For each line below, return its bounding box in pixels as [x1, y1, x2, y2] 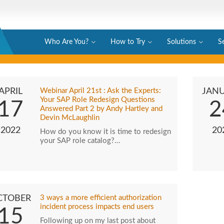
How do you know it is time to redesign [39, 128, 171, 135]
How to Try [110, 38, 145, 45]
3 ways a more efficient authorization [39, 194, 161, 201]
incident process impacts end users [39, 203, 154, 210]
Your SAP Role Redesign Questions [39, 96, 155, 103]
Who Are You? [44, 38, 88, 45]
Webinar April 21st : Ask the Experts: [39, 87, 161, 94]
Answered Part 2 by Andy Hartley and [39, 105, 162, 112]
